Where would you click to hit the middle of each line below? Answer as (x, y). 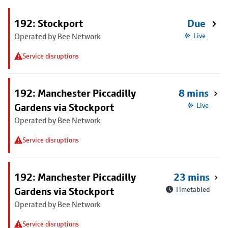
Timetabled (192, 189)
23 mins (191, 177)
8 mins (194, 93)
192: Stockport (49, 23)
